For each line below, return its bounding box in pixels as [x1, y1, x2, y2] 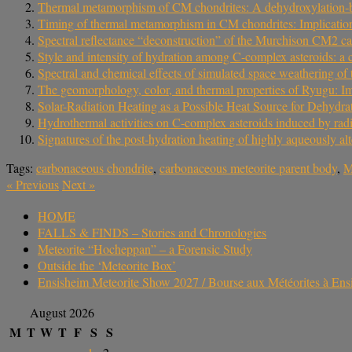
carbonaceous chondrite [36, 159, 153, 176]
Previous [13, 175, 59, 192]
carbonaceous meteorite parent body [159, 159, 337, 176]
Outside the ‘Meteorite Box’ [38, 256, 176, 273]
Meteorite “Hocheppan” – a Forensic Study [38, 240, 252, 257]
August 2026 [30, 304, 94, 321]
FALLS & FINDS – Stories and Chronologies [38, 223, 266, 240]
